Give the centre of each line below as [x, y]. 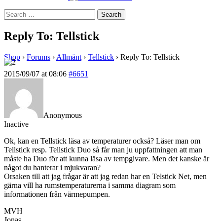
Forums [38, 57]
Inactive [16, 124]
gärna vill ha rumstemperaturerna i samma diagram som [90, 185]
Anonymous [63, 115]
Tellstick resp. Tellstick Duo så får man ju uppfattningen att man [103, 149]
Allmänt [69, 57]
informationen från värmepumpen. [57, 194]
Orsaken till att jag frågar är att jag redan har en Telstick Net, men [105, 176]
